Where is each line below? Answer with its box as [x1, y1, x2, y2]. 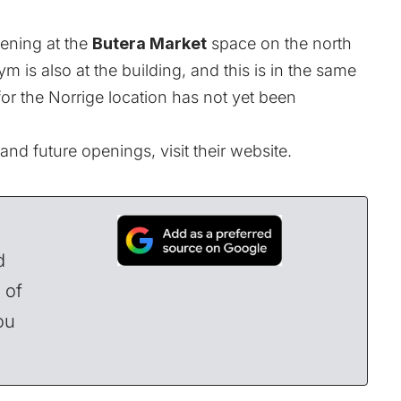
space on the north [207, 33, 352, 53]
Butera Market [92, 33, 207, 53]
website [230, 141, 287, 160]
